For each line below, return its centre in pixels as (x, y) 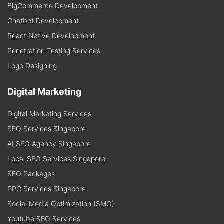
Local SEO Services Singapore (56, 159)
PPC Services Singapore (47, 189)
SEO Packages (31, 174)
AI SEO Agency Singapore (49, 144)
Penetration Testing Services (54, 51)
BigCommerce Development (53, 6)
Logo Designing (32, 66)
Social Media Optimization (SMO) (61, 204)
